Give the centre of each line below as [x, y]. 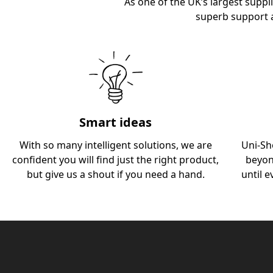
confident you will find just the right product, [116, 159]
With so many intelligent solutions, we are [115, 145]
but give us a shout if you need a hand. [115, 174]
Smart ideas [116, 122]
